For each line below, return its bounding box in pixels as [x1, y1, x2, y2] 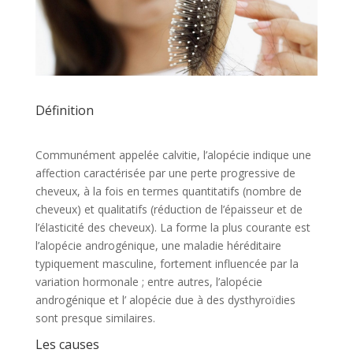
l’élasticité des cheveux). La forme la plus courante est [35, 219, 310, 235]
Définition [35, 101, 94, 119]
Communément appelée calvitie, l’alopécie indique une [35, 147, 311, 162]
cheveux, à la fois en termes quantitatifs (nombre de [35, 183, 302, 199]
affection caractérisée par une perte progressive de [35, 165, 295, 180]
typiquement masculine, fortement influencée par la [35, 255, 299, 271]
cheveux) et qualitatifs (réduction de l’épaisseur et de [35, 201, 303, 217]
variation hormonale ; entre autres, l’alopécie [35, 273, 262, 289]
